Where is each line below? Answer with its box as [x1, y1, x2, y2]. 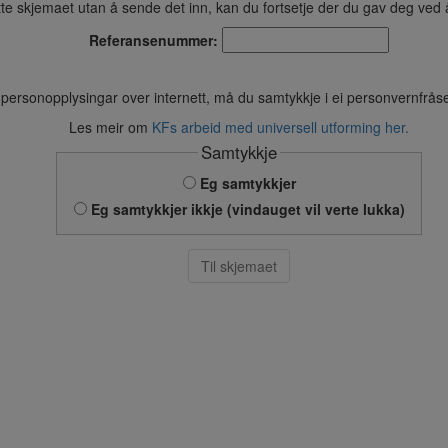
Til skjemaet [201, 256, 277, 277]
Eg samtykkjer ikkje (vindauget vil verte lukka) [86, 198, 405, 219]
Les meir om [69, 117, 152, 138]
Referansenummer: [89, 30, 218, 51]
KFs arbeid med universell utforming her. [152, 117, 409, 138]
